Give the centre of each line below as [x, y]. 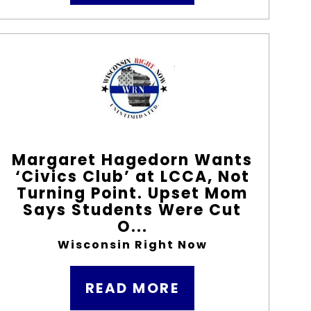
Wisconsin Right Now [132, 245]
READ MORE [132, 288]
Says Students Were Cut [133, 210]
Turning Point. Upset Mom [133, 193]
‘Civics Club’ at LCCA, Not [132, 177]
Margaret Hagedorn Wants [133, 160]
